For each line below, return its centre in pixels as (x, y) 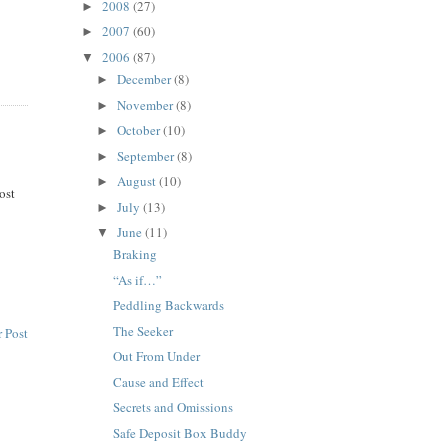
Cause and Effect (159, 381)
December (146, 79)
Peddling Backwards (169, 305)
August (138, 181)
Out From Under (157, 356)
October (140, 130)
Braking (135, 254)
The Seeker (143, 330)
